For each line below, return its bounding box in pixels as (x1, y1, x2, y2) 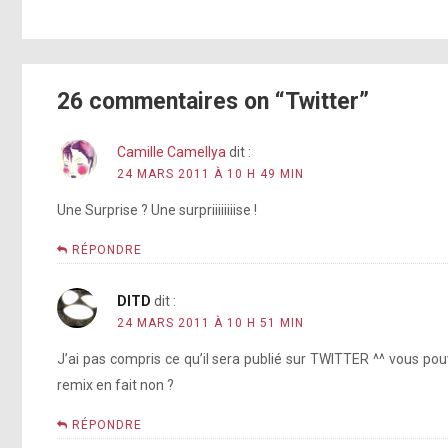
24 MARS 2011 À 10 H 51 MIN (117, 316, 304, 331)
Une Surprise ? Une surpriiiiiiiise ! (57, 202, 257, 219)
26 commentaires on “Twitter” (57, 88, 369, 116)
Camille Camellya (117, 144, 226, 161)
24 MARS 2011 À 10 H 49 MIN (117, 167, 304, 182)
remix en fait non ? (57, 377, 174, 394)
